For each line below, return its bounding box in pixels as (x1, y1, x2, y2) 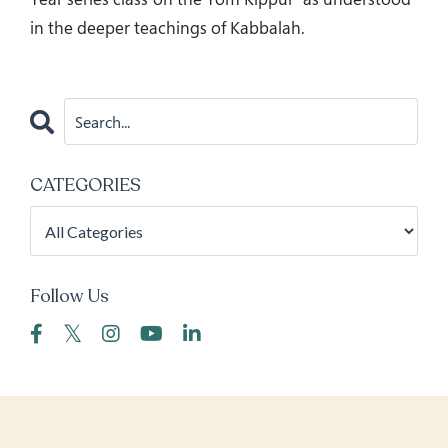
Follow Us (30, 284, 109, 308)
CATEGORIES (30, 173, 141, 197)
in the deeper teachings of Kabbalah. (30, 16, 305, 39)
